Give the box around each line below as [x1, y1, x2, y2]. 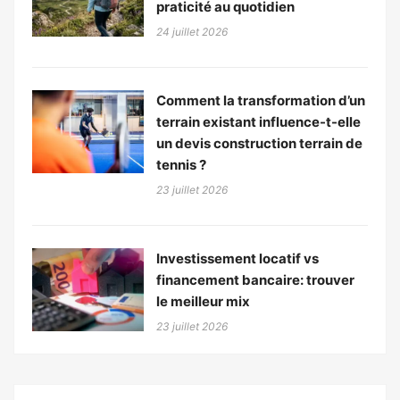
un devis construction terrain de [156, 134, 362, 152]
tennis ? [156, 155, 206, 173]
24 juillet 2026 [156, 24, 228, 38]
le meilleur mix [156, 292, 250, 310]
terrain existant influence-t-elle [156, 112, 361, 130]
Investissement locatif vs [156, 249, 319, 267]
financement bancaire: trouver [156, 271, 354, 288]
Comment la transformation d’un [156, 91, 365, 109]
